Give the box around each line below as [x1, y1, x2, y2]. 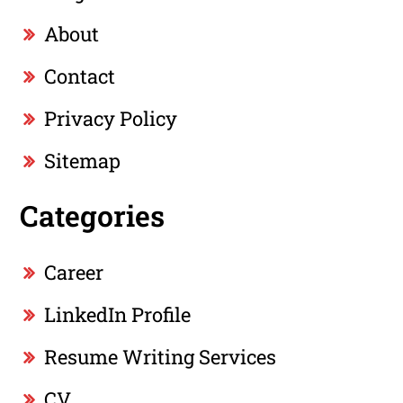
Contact [44, 63, 116, 90]
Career [44, 259, 104, 286]
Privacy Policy [44, 105, 178, 132]
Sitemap [44, 148, 121, 175]
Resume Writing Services [44, 344, 277, 371]
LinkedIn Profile [44, 301, 192, 328]
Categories [20, 196, 166, 236]
